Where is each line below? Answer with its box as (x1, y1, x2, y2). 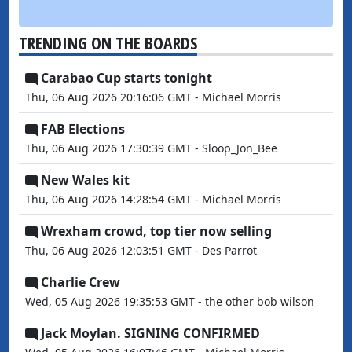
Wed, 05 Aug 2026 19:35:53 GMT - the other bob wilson (25, 294, 314, 309)
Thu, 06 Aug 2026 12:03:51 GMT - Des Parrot (25, 243, 257, 258)
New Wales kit (41, 171, 130, 189)
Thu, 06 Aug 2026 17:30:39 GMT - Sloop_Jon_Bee (25, 141, 277, 156)
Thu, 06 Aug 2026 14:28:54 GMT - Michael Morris (25, 192, 281, 207)
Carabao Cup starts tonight (41, 69, 212, 86)
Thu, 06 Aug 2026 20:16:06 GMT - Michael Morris (25, 90, 281, 104)
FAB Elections (41, 120, 125, 137)
